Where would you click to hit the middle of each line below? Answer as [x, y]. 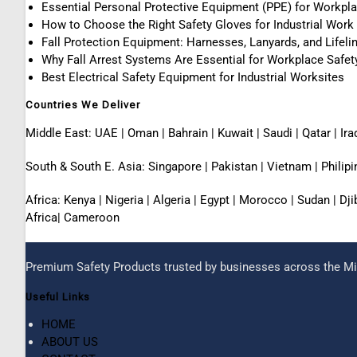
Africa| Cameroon [73, 217]
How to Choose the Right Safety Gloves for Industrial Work [198, 25]
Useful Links [58, 296]
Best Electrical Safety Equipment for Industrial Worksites [193, 78]
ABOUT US [70, 341]
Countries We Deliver [83, 105]
